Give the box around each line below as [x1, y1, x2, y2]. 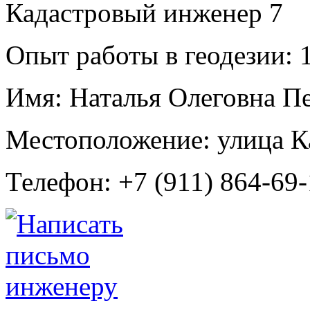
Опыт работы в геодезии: [6, 39, 293, 70]
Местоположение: [6, 124, 210, 154]
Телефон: [6, 166, 111, 197]
